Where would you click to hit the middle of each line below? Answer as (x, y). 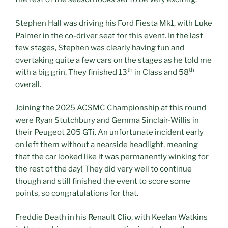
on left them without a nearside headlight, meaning (107, 145)
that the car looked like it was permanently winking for (112, 157)
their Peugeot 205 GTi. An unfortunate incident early (109, 133)
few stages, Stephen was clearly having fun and (100, 48)
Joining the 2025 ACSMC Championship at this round (111, 108)
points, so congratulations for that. (77, 194)
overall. (28, 84)
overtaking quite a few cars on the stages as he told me (113, 60)
